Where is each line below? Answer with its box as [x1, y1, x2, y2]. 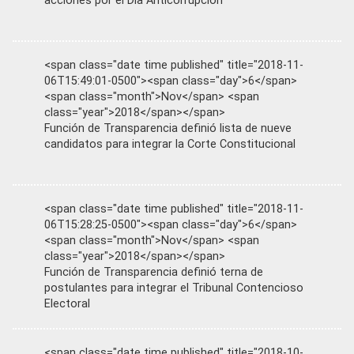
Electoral [44, 297, 90, 311]
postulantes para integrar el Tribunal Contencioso [44, 281, 303, 295]
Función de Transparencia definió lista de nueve [44, 122, 292, 135]
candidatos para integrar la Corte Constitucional [44, 137, 296, 151]
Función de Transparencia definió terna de [44, 265, 263, 279]
